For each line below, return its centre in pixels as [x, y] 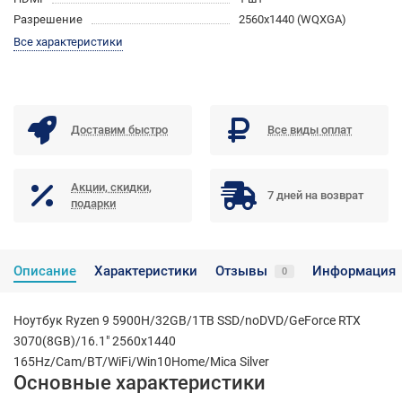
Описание [45, 271]
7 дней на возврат [316, 196]
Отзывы [241, 271]
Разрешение [48, 20]
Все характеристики [68, 42]
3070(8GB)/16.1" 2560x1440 [95, 341]
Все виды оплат [310, 130]
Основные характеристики [140, 383]
